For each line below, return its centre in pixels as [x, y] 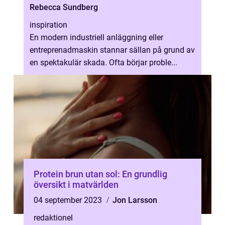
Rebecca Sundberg [64, 7]
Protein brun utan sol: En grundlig [100, 174]
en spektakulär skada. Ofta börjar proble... [103, 63]
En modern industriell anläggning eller [96, 37]
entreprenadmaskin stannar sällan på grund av [112, 50]
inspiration [48, 25]
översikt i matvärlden [76, 185]
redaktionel [53, 218]
